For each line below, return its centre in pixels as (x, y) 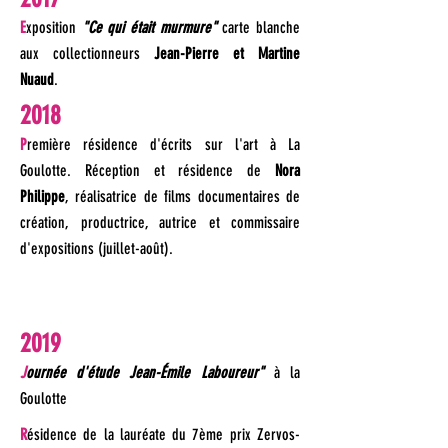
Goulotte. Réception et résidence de (147, 170)
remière (49, 144)
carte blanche (258, 27)
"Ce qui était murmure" (149, 27)
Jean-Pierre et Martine (227, 53)
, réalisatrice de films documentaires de (182, 196)
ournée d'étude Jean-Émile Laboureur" (150, 372)
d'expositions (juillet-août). (96, 248)
